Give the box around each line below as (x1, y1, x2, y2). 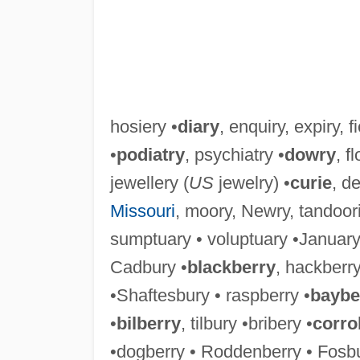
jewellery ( (109, 172, 189, 193)
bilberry (116, 313, 181, 333)
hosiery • (109, 116, 178, 137)
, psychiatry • (184, 144, 284, 165)
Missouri (109, 200, 175, 221)
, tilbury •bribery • (180, 313, 313, 333)
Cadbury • (109, 256, 187, 277)
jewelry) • (213, 172, 290, 193)
